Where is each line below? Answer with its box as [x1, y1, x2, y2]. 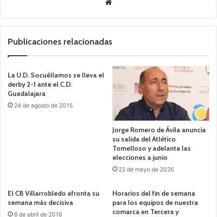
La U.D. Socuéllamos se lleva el [8, 71, 104, 79]
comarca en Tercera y [112, 207, 179, 216]
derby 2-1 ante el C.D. [8, 80, 72, 89]
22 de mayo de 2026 [119, 165, 174, 173]
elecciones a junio [112, 153, 168, 162]
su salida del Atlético [112, 134, 176, 143]
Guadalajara [8, 89, 46, 98]
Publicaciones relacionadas [8, 36, 112, 47]
